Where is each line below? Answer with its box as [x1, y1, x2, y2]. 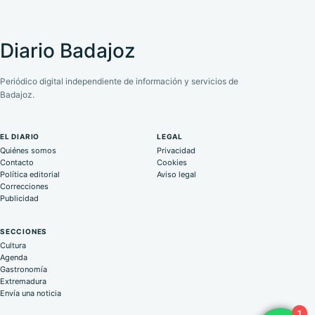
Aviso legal [157, 169, 196, 180]
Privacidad [157, 146, 195, 156]
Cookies [157, 157, 187, 168]
